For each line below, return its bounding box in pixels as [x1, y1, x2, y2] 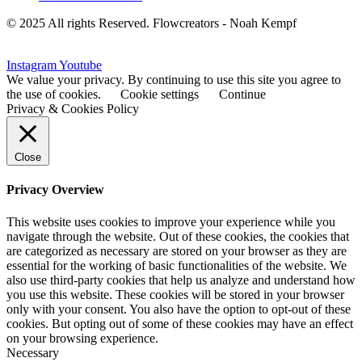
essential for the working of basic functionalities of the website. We [6, 258, 347, 272]
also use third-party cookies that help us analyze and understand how [6, 272, 356, 287]
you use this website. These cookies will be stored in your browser [6, 287, 344, 301]
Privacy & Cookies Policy [6, 102, 139, 116]
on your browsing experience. [6, 330, 158, 345]
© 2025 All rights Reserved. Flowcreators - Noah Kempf [6, 16, 297, 31]
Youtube [59, 58, 102, 73]
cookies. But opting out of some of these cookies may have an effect [6, 316, 353, 330]
